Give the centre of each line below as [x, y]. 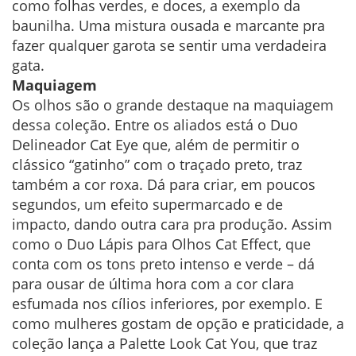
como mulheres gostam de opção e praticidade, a [178, 324]
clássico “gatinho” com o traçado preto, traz [157, 165]
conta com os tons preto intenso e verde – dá [163, 264]
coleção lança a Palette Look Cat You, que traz [164, 344]
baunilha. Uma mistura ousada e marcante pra [168, 26]
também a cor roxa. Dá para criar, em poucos [164, 185]
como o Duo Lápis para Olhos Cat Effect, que [161, 244]
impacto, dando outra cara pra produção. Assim [172, 224]
